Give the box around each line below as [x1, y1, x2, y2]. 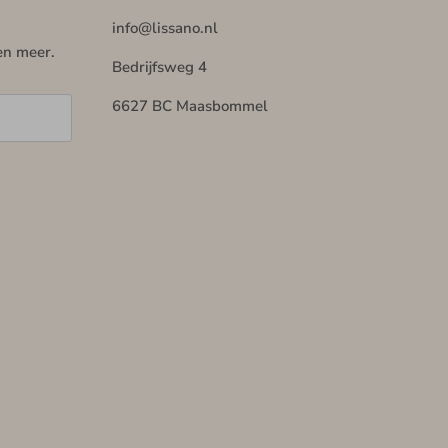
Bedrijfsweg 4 [112, 57, 207, 78]
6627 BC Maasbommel [112, 96, 268, 117]
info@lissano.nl [112, 18, 218, 39]
